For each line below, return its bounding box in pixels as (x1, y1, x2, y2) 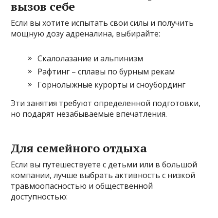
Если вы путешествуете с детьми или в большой (11, 159, 198, 170)
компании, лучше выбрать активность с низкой (11, 170, 196, 181)
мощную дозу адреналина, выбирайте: (11, 28, 161, 39)
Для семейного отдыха (11, 140, 147, 156)
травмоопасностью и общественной (11, 181, 153, 192)
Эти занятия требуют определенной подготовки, (11, 98, 201, 109)
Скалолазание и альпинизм (37, 53, 144, 64)
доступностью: (11, 191, 68, 202)
